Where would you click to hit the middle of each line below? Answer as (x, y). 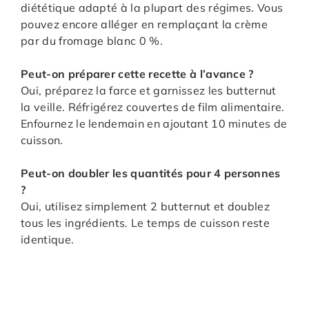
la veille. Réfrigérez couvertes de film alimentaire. (153, 107)
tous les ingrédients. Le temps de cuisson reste (146, 223)
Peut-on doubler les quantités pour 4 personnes (151, 173)
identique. (48, 240)
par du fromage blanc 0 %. (92, 41)
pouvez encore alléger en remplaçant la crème (144, 24)
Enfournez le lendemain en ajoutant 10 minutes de (154, 124)
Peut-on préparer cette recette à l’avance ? (137, 74)
